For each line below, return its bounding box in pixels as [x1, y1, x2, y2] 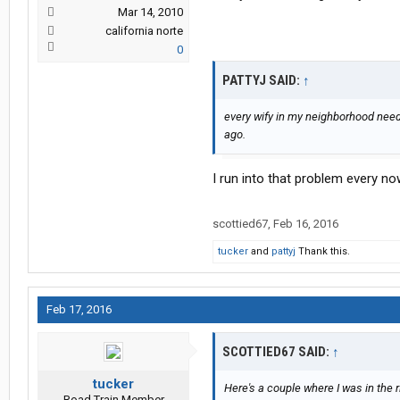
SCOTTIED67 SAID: [222, 344, 332, 361]
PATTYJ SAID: [222, 72, 303, 89]
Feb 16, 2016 [273, 217, 338, 231]
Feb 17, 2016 [46, 303, 112, 317]
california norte [105, 24, 183, 38]
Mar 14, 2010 [118, 5, 183, 20]
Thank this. [296, 246, 350, 258]
